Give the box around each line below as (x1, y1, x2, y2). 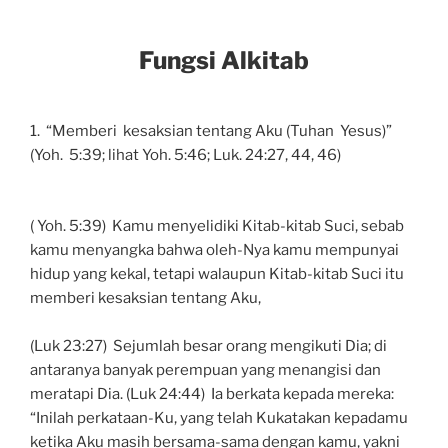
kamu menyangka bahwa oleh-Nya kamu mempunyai (30, 240, 399, 259)
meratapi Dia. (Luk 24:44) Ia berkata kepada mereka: (30, 384, 394, 403)
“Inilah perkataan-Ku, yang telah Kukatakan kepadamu (30, 408, 408, 427)
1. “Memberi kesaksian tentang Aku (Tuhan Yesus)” (30, 122, 395, 141)
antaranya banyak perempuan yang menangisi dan (30, 360, 381, 379)
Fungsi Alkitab (139, 46, 309, 76)
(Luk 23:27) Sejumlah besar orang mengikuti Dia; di (30, 336, 387, 355)
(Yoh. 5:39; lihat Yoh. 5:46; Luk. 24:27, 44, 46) (30, 146, 341, 165)
